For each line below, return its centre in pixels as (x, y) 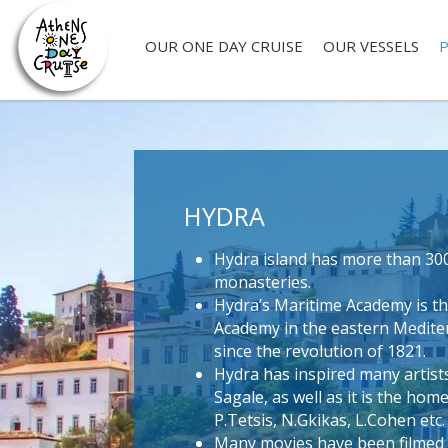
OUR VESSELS (371, 46)
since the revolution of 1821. (320, 351)
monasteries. (263, 282)
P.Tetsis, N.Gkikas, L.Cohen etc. (330, 420)
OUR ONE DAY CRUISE (224, 46)
